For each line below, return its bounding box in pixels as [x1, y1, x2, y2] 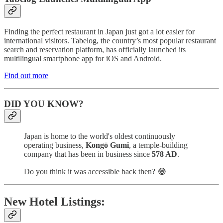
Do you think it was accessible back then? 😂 [24, 167, 167, 176]
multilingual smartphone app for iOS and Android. [4, 54, 162, 63]
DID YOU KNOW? [4, 98, 84, 109]
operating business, [24, 141, 86, 150]
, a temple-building [129, 141, 188, 150]
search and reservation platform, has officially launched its [4, 45, 186, 54]
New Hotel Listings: [4, 195, 105, 209]
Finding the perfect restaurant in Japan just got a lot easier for [4, 27, 195, 36]
